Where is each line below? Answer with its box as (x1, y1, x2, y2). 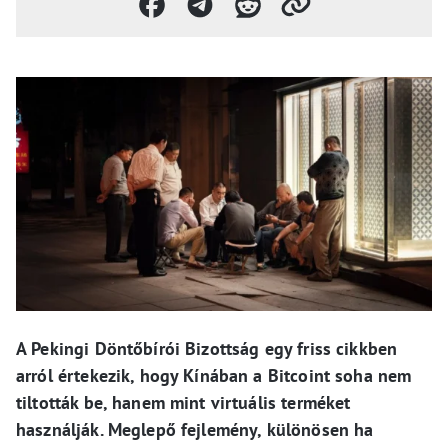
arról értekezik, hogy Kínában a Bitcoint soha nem (16, 364, 412, 387)
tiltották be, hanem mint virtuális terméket (16, 391, 351, 414)
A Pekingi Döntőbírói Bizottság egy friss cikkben (16, 337, 398, 360)
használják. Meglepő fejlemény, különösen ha (16, 418, 374, 441)
